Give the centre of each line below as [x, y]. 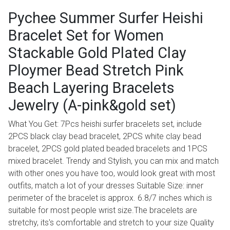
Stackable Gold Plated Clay [97, 53]
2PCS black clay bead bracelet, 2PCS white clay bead [105, 137]
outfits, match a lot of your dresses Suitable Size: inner [106, 186]
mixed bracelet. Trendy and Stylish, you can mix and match [113, 161]
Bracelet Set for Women [86, 36]
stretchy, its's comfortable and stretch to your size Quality [111, 223]
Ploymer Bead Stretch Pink [96, 71]
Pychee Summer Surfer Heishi [106, 18]
